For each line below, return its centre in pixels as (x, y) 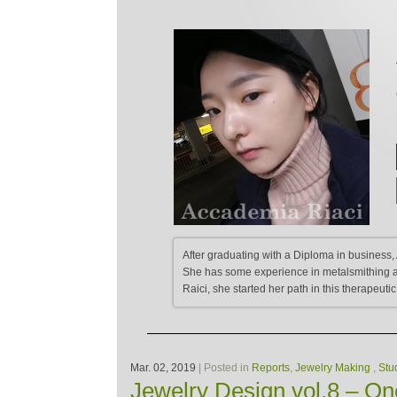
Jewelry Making (333, 367)
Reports (271, 367)
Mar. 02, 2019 (163, 367)
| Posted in (224, 367)
